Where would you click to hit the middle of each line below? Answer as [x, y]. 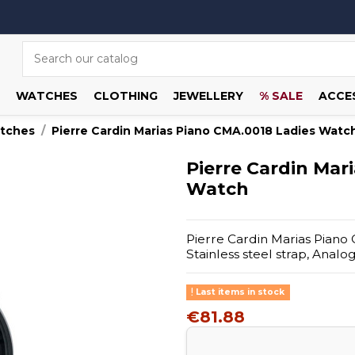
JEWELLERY [208, 95]
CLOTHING [125, 95]
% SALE [281, 95]
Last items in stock [239, 292]
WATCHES [46, 95]
